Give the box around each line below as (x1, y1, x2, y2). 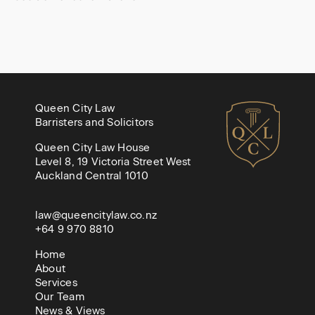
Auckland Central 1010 (35, 169, 148, 182)
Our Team (35, 290, 84, 303)
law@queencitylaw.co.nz (35, 208, 157, 221)
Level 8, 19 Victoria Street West (35, 155, 191, 168)
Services (35, 276, 77, 289)
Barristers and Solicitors (35, 115, 154, 129)
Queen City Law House (35, 141, 150, 154)
